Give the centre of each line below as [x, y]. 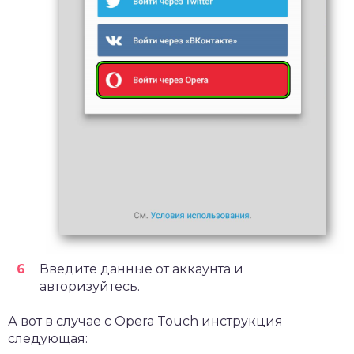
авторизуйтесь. [90, 286]
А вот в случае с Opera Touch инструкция [145, 321]
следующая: [48, 338]
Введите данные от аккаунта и [141, 269]
